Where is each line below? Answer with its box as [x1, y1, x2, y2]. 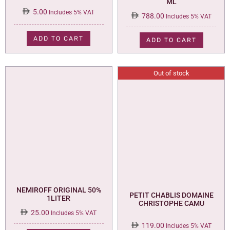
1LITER [47, 194, 71, 203]
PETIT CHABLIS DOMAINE [129, 191, 214, 200]
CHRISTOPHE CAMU [138, 199, 204, 208]
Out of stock [153, 69, 189, 77]
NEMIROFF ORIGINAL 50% [16, 186, 101, 195]
